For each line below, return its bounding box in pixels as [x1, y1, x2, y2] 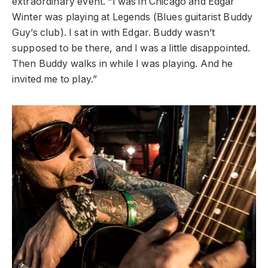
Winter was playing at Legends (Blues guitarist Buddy [12, 11, 253, 23]
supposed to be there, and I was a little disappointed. [12, 42, 251, 54]
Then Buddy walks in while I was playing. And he [12, 57, 233, 69]
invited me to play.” [12, 73, 98, 85]
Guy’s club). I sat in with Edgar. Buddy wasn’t [12, 26, 215, 38]
